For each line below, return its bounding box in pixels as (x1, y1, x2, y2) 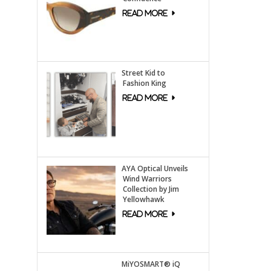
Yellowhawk (122, 194, 165, 205)
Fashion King (122, 78, 166, 89)
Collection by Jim (122, 184, 179, 195)
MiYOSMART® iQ (121, 259, 180, 270)
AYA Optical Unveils (121, 163, 188, 174)
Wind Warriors (122, 174, 172, 184)
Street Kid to (121, 68, 165, 79)
